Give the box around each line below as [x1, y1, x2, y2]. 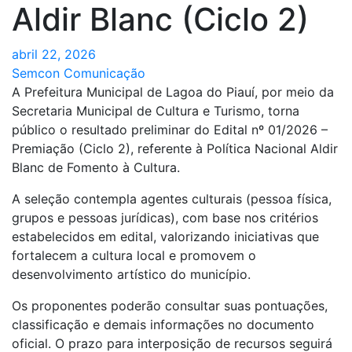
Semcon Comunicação [12, 65, 145, 82]
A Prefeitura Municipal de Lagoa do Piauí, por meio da [12, 84, 334, 101]
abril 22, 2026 [12, 46, 96, 63]
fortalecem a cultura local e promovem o [12, 247, 256, 264]
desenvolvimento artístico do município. [12, 266, 251, 283]
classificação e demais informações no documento [12, 317, 314, 333]
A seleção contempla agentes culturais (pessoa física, [12, 191, 332, 207]
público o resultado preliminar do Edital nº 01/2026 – [12, 122, 328, 138]
